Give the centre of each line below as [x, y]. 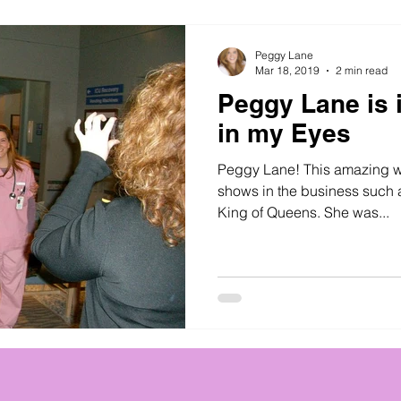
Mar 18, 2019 [287, 70]
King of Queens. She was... [303, 212]
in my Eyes [284, 133]
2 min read [362, 70]
